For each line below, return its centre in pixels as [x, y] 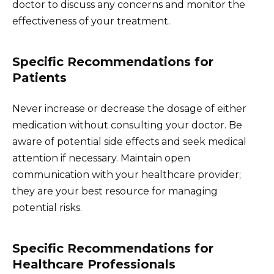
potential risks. [47, 208]
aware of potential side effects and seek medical [129, 142]
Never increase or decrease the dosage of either [129, 109]
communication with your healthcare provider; [127, 175]
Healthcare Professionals [94, 265]
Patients [39, 78]
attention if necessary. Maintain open [101, 158]
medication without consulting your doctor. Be [127, 125]
